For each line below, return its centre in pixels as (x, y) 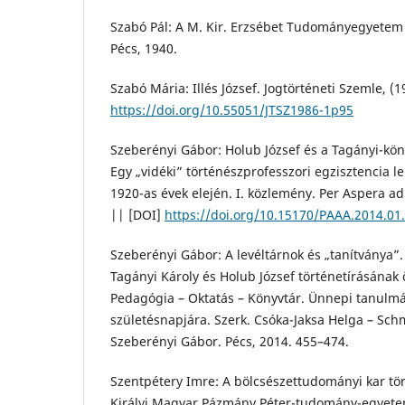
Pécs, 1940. (144, 49)
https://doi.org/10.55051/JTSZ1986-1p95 (232, 110)
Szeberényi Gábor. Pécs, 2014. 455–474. (230, 342)
